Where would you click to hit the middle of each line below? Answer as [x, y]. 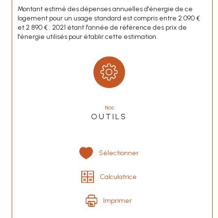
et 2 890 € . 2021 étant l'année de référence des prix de [102, 27]
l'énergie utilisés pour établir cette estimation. [88, 36]
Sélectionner [118, 153]
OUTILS [109, 116]
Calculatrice [118, 177]
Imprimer [118, 201]
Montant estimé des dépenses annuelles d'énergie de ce [105, 9]
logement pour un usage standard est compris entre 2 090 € [109, 18]
